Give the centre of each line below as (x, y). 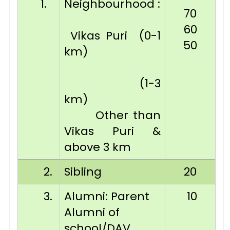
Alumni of (92, 212)
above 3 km (98, 147)
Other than (112, 115)
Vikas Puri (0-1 (112, 36)
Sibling (83, 172)
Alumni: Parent (107, 196)
